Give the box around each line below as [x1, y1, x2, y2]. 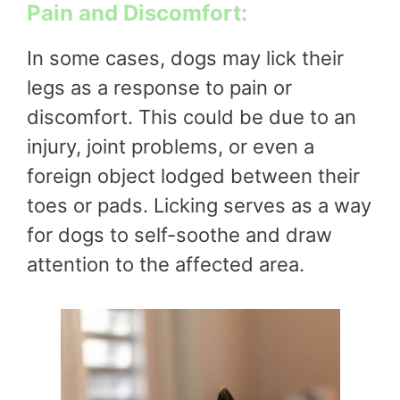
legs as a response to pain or [27, 75, 292, 99]
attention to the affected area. [27, 252, 304, 276]
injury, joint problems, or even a [27, 134, 314, 158]
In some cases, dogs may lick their [27, 46, 344, 70]
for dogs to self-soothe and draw [27, 222, 332, 246]
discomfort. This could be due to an [27, 104, 356, 129]
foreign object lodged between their [27, 163, 360, 187]
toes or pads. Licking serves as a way [27, 193, 371, 217]
